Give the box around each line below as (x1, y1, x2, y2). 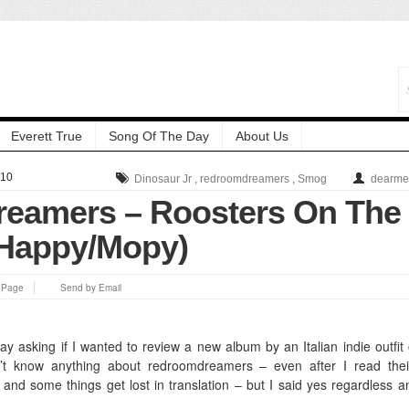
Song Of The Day (109, 128, 209, 143)
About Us (236, 128, 288, 143)
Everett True (11, 128, 82, 143)
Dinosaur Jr (134, 172, 192, 185)
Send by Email (60, 280, 121, 294)
